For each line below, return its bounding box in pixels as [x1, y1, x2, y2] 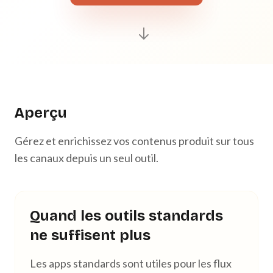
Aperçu [15, 104, 67, 121]
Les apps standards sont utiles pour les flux [30, 257, 232, 270]
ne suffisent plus [30, 227, 151, 244]
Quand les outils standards [30, 207, 223, 224]
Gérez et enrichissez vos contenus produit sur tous [15, 134, 254, 147]
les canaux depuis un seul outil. [15, 151, 158, 165]
